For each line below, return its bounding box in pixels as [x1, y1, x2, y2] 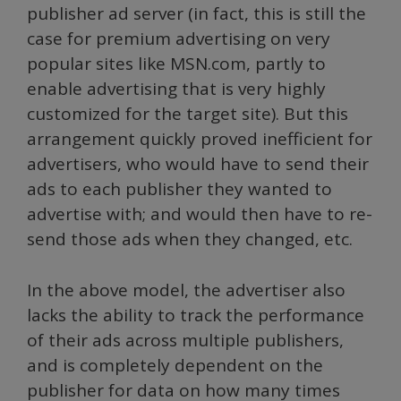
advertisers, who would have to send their [27, 152, 369, 175]
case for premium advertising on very [27, 27, 330, 50]
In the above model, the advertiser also [27, 277, 346, 302]
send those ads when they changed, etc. [27, 227, 353, 251]
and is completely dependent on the [27, 353, 323, 377]
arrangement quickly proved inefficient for [27, 127, 372, 150]
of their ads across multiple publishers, [27, 328, 344, 352]
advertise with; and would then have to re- [27, 202, 372, 226]
